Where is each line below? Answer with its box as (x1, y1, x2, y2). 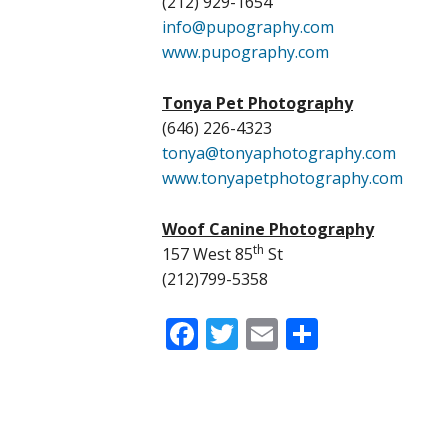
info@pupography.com (162, 16, 334, 38)
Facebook (198, 312, 339, 355)
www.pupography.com (162, 41, 329, 63)
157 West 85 (162, 243, 253, 265)
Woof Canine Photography (162, 218, 374, 240)
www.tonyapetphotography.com (162, 167, 403, 189)
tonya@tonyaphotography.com (162, 142, 396, 164)
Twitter (238, 312, 345, 355)
